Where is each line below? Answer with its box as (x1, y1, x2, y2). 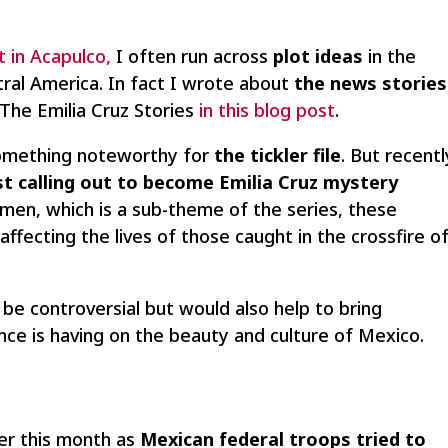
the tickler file (214, 143, 342, 168)
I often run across (116, 44, 274, 69)
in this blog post (194, 98, 336, 123)
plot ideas (273, 44, 364, 69)
